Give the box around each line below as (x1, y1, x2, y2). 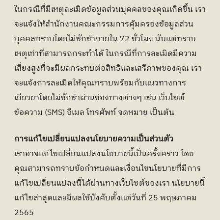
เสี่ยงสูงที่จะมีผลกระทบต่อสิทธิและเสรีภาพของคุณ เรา (14, 62, 202, 75)
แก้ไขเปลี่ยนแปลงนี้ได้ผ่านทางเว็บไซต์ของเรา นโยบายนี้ (14, 177, 205, 190)
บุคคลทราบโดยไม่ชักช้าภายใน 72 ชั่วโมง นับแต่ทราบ (14, 32, 196, 46)
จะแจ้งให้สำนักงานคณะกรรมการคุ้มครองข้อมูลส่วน (14, 18, 193, 31)
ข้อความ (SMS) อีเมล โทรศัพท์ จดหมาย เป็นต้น (14, 106, 174, 119)
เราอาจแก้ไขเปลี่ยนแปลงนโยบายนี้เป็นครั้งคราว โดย (14, 147, 194, 161)
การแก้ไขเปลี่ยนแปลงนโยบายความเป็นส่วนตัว (14, 133, 173, 146)
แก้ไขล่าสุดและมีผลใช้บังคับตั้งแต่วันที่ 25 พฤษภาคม (14, 192, 197, 205)
